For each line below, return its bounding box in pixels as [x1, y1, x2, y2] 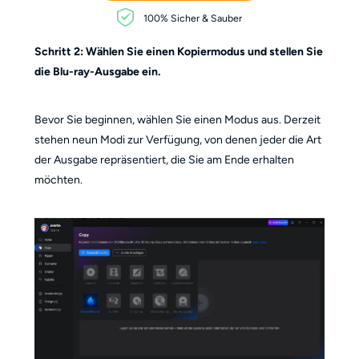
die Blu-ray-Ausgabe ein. [34, 65, 160, 79]
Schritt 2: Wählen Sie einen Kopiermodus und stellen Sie [34, 45, 323, 59]
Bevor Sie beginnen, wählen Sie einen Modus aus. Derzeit [34, 113, 321, 127]
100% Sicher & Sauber [143, 11, 242, 24]
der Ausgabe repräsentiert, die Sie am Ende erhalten [34, 153, 294, 167]
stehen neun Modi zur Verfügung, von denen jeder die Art [34, 133, 321, 147]
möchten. [34, 173, 83, 188]
